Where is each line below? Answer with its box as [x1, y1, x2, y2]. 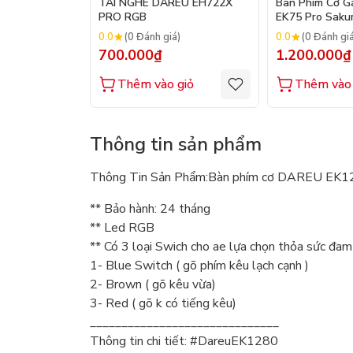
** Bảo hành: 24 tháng [90, 199, 210, 217]
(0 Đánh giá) [124, 30, 181, 45]
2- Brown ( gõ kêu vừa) [90, 275, 216, 293]
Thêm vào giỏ [117, 75, 194, 93]
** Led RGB [90, 218, 154, 236]
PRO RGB [98, 9, 147, 24]
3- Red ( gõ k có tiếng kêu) [90, 294, 236, 312]
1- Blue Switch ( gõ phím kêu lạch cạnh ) [90, 256, 309, 274]
